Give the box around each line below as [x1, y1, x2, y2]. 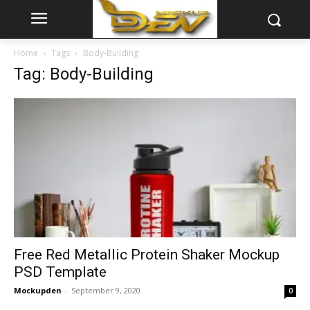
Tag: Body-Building [14, 64, 154, 84]
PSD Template [14, 264, 107, 281]
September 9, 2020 [71, 285, 140, 296]
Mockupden [14, 285, 62, 296]
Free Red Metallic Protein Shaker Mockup [14, 246, 280, 264]
